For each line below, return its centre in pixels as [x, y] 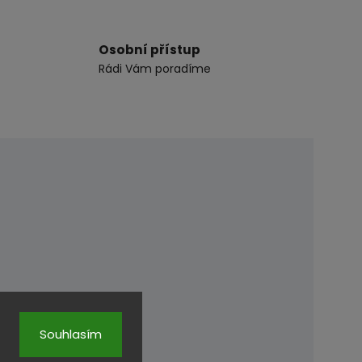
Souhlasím [71, 334]
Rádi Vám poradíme [154, 68]
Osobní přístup [149, 49]
